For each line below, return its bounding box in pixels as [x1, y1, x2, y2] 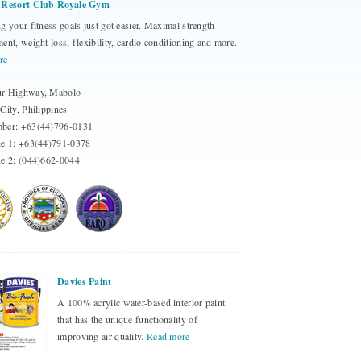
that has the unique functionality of [57, 313, 197, 326]
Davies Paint [57, 275, 112, 288]
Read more [146, 330, 190, 342]
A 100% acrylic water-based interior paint [57, 296, 226, 309]
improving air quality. [57, 330, 147, 342]
